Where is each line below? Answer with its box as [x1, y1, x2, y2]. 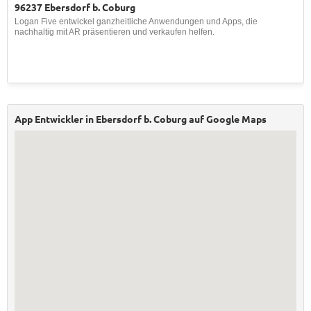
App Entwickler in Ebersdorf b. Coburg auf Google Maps [15, 112, 267, 125]
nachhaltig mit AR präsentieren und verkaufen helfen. [15, 27, 215, 37]
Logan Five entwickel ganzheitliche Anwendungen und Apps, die [15, 17, 258, 26]
